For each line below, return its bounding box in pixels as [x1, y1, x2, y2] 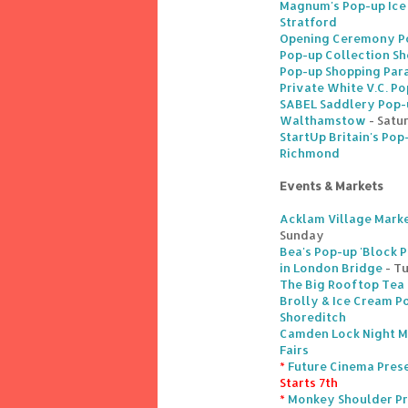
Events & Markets [280, 178, 383, 194]
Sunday [280, 228, 324, 243]
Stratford [280, 15, 337, 30]
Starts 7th [280, 375, 338, 391]
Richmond [280, 146, 340, 161]
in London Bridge [280, 260, 382, 276]
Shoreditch [280, 310, 346, 325]
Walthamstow [280, 113, 366, 128]
